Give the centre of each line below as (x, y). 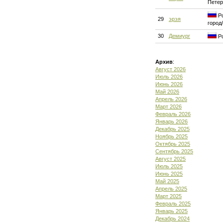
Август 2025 (170, 159)
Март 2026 (168, 107)
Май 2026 (167, 92)
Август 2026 (170, 69)
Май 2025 (167, 181)
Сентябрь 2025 (174, 151)
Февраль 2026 (173, 114)
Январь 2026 (171, 121)
